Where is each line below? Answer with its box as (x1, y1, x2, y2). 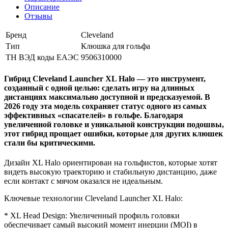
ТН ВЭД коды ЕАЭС (6, 52, 79, 62)
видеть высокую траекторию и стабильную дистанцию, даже (4, 167, 217, 177)
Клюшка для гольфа (81, 41, 150, 50)
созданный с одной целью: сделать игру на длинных (4, 83, 194, 93)
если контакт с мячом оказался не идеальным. (4, 177, 163, 186)
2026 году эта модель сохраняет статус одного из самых (4, 102, 207, 111)
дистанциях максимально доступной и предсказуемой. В (4, 93, 210, 102)
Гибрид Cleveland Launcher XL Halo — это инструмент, (4, 74, 206, 83)
